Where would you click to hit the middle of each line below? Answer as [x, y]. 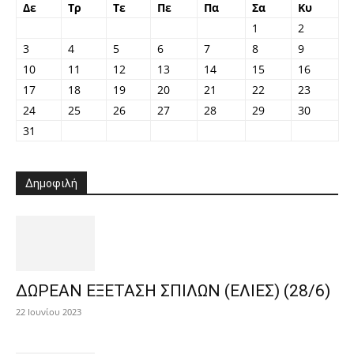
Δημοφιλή [51, 184]
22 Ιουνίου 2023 [49, 312]
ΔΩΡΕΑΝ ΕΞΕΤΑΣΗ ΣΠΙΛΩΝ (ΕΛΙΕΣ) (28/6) [173, 291]
